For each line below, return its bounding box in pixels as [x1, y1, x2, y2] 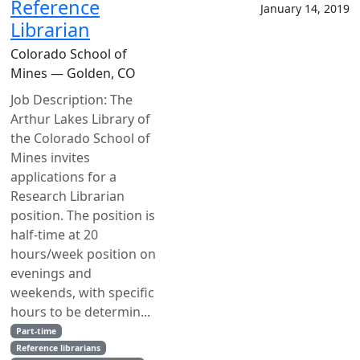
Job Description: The [10, 91, 133, 108]
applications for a [10, 168, 117, 186]
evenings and [10, 264, 92, 282]
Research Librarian [10, 187, 125, 205]
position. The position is [10, 207, 155, 224]
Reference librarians [15, 342, 100, 354]
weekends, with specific [10, 284, 154, 301]
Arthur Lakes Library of [10, 110, 150, 128]
